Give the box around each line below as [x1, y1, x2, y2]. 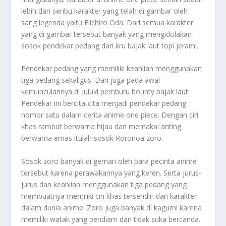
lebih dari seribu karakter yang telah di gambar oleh [21, 6, 188, 16]
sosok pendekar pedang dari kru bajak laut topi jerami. [21, 40, 199, 50]
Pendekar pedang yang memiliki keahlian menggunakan [21, 64, 202, 74]
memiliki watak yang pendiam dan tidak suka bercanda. [21, 214, 201, 224]
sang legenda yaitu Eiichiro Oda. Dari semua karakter [21, 17, 194, 27]
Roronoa [116, 133, 145, 143]
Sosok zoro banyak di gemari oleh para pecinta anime [21, 156, 197, 166]
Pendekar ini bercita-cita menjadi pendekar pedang [21, 98, 187, 108]
